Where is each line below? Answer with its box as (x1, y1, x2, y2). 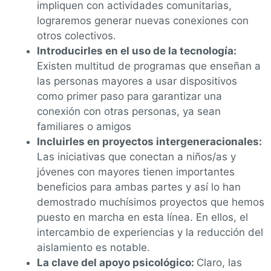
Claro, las (197, 256, 242, 269)
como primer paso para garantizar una (37, 90, 222, 102)
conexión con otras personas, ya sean (37, 105, 221, 117)
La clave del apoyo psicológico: (37, 256, 197, 269)
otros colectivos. (37, 29, 116, 42)
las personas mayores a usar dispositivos (37, 74, 237, 87)
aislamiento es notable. (37, 241, 150, 253)
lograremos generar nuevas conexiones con (37, 14, 249, 27)
